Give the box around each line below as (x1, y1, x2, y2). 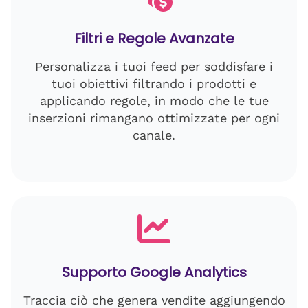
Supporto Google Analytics (61, 263, 247, 282)
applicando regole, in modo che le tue (39, 93, 269, 108)
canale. (133, 128, 175, 142)
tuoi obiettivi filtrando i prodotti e (52, 76, 256, 91)
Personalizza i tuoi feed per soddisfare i (35, 59, 273, 74)
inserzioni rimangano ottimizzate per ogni (28, 111, 280, 125)
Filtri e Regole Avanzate (74, 29, 234, 48)
